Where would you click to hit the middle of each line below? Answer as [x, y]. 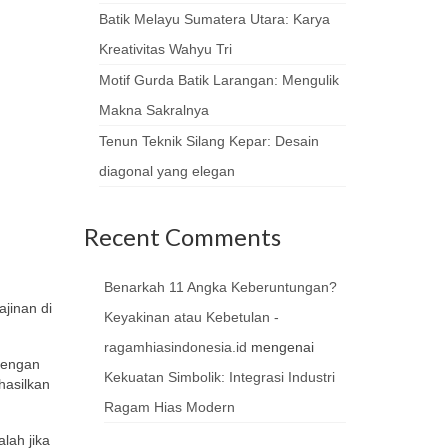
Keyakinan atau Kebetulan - [191, 317]
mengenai [280, 347]
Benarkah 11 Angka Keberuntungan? [220, 287]
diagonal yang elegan [166, 171]
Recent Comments [182, 236]
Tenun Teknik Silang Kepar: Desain [208, 141]
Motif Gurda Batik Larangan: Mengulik [218, 80]
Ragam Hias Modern [169, 407]
